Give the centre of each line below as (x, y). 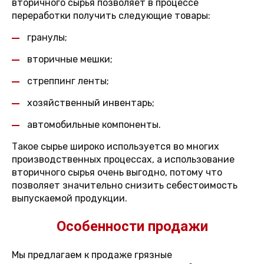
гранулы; (47, 37)
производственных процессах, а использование (123, 159)
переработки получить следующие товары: (111, 16)
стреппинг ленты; (68, 81)
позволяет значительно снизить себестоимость (125, 185)
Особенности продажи (132, 226)
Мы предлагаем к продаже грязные (92, 255)
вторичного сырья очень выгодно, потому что (117, 172)
